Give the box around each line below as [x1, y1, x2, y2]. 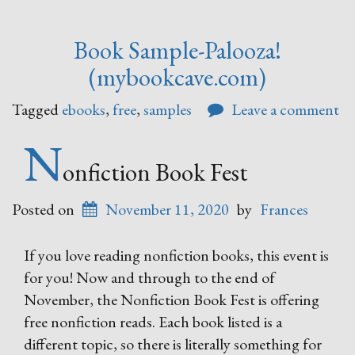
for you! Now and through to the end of [24, 267, 275, 288]
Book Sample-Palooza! [74, 34, 281, 66]
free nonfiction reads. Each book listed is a [24, 311, 282, 332]
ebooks [62, 99, 105, 120]
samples [143, 99, 192, 120]
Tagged [12, 99, 62, 120]
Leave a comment [231, 99, 339, 120]
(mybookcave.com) [89, 61, 266, 93]
